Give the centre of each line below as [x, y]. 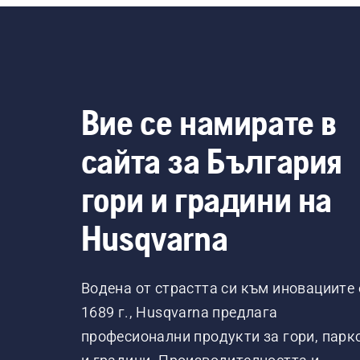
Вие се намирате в [209, 122]
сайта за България [211, 161]
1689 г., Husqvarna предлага [179, 312]
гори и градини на [206, 199]
